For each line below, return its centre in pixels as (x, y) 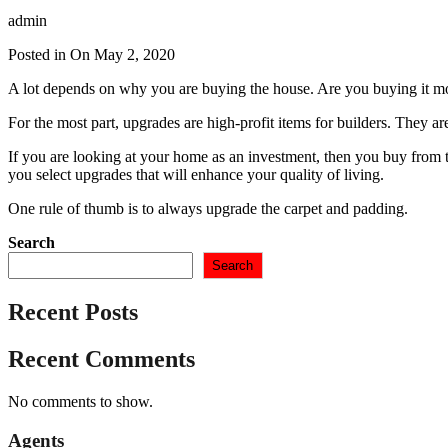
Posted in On (51, 55)
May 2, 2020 (134, 55)
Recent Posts (73, 312)
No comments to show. (80, 401)
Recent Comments (101, 359)
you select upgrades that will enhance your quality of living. (196, 175)
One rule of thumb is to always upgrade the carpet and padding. (208, 209)
